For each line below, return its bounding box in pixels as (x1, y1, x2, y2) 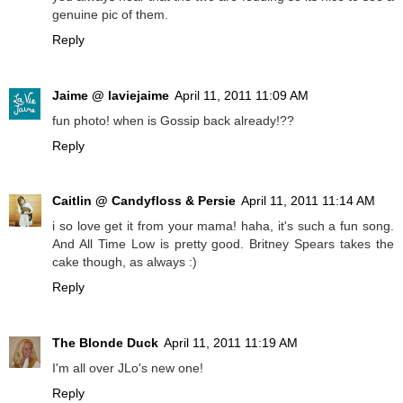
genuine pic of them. (52, 6, 168, 22)
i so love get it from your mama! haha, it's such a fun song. (52, 219, 394, 234)
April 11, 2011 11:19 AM (164, 336, 298, 351)
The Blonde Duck (52, 336, 158, 351)
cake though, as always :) (52, 255, 197, 270)
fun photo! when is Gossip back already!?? (52, 112, 294, 128)
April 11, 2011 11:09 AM (175, 87, 309, 103)
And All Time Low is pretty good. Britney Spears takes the (52, 237, 394, 252)
